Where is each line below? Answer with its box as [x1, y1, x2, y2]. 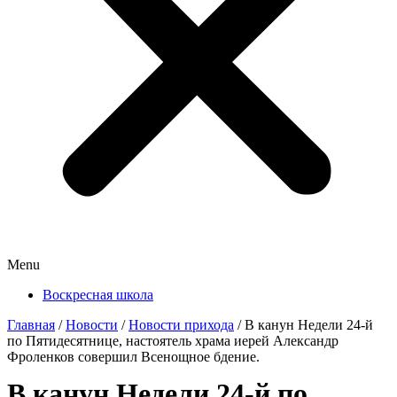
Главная [7, 317, 55, 332]
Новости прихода [128, 317, 234, 332]
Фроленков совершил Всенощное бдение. [7, 349, 260, 364]
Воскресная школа [43, 287, 153, 302]
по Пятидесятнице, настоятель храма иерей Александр [7, 333, 339, 348]
